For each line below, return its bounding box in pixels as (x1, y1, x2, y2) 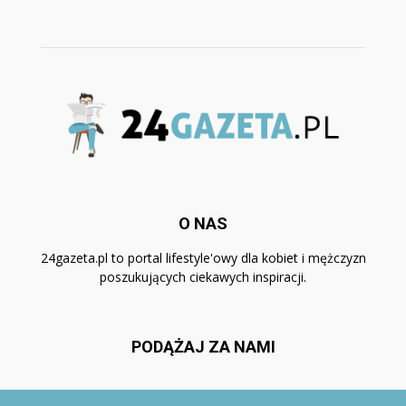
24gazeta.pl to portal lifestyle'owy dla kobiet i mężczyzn (40, 249, 366, 266)
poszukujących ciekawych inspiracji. (100, 268, 306, 285)
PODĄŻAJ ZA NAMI (130, 337, 275, 356)
